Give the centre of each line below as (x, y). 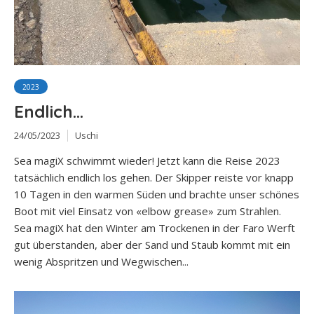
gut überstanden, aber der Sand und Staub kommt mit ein (152, 245)
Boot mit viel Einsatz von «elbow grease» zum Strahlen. (148, 211)
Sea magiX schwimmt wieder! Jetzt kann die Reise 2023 (147, 161)
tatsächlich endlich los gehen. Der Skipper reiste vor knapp (154, 178)
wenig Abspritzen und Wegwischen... (101, 262)
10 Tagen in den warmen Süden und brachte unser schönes (157, 194)
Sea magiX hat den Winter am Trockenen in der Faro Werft (155, 228)
